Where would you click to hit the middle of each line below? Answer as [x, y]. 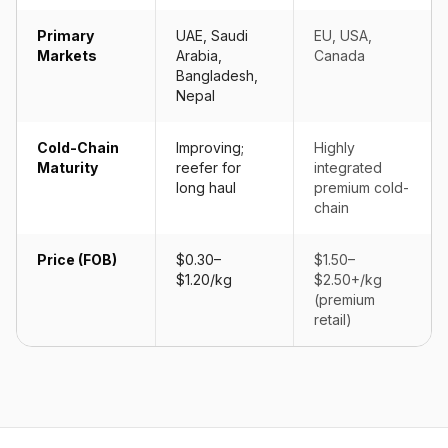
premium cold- [361, 187]
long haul [206, 187]
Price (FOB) [77, 259]
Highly [334, 147]
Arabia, [199, 55]
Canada [339, 55]
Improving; [210, 147]
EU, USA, [343, 35]
